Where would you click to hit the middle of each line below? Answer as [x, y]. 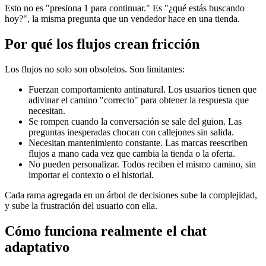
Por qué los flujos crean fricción [102, 44]
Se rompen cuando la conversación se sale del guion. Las [135, 122]
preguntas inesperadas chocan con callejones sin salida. [131, 132]
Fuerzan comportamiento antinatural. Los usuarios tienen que [142, 90]
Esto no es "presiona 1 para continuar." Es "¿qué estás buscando [125, 8]
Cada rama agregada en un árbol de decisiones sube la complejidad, [131, 195]
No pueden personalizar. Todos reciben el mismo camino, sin [142, 164]
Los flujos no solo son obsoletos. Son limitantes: [95, 69]
